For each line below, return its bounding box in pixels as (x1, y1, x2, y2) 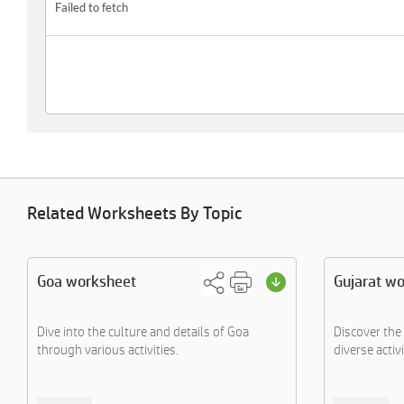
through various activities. (37, 342, 179, 357)
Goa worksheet (37, 271, 136, 290)
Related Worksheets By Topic (27, 203, 242, 223)
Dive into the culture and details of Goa (37, 324, 249, 339)
